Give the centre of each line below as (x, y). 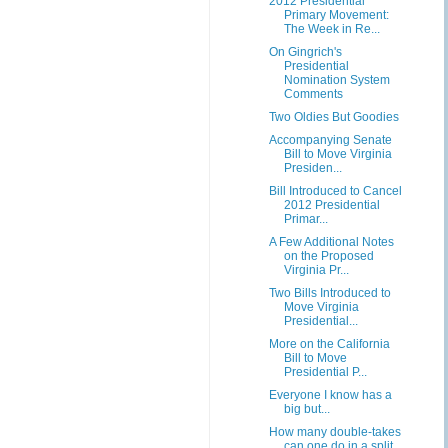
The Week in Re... (331, 29)
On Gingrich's (305, 52)
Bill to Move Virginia (337, 154)
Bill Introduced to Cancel (335, 191)
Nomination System (336, 80)
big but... (306, 409)
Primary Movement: (336, 15)
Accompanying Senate (330, 140)
